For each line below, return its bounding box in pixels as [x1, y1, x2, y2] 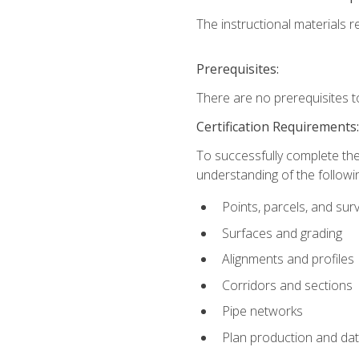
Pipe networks [221, 302, 303, 321]
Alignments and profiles [221, 250, 354, 268]
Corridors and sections [221, 276, 353, 294]
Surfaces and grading [221, 224, 342, 242]
